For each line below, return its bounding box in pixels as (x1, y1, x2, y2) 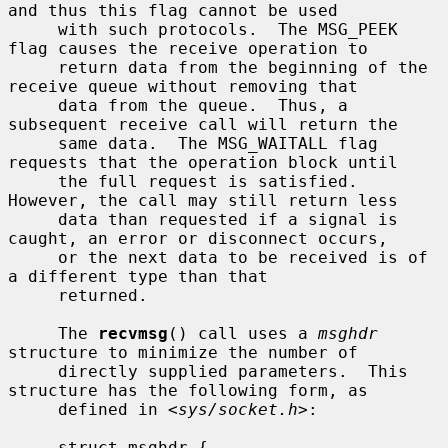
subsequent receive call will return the (8, 114, 398, 134)
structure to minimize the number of (8, 342, 358, 362)
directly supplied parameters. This (8, 361, 58, 381)
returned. (8, 285, 58, 305)
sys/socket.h (178, 399, 298, 419)
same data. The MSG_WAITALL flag (8, 133, 58, 153)
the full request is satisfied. (8, 171, 58, 191)
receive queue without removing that (8, 76, 358, 96)
